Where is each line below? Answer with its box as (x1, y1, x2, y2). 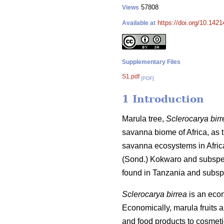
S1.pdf (122, 73, 139, 80)
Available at (122, 19, 155, 26)
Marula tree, (122, 114, 166, 123)
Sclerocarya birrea (122, 190, 187, 199)
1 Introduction (122, 93, 204, 105)
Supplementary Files (122, 58, 180, 65)
